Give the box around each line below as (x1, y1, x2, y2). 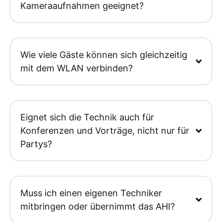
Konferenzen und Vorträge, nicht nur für (20, 125, 189, 136)
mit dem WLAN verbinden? (20, 63, 133, 74)
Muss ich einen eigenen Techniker (20, 188, 162, 199)
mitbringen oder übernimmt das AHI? (20, 201, 175, 212)
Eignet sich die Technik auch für (20, 112, 154, 123)
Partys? (20, 139, 52, 150)
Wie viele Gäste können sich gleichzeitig (20, 50, 187, 60)
